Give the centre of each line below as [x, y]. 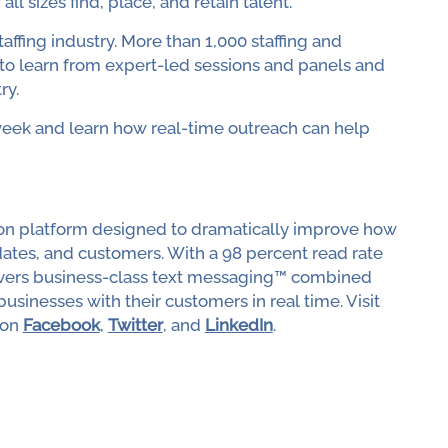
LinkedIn [238, 325]
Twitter [135, 325]
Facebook [61, 325]
